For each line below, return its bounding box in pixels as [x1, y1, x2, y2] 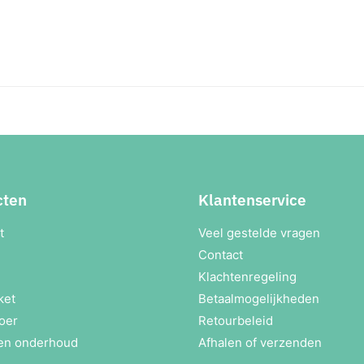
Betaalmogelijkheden [198, 291, 319, 307]
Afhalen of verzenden [198, 335, 322, 351]
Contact [198, 247, 243, 263]
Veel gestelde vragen [198, 225, 320, 241]
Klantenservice [198, 189, 306, 210]
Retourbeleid [198, 313, 273, 329]
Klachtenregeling [198, 269, 297, 285]
